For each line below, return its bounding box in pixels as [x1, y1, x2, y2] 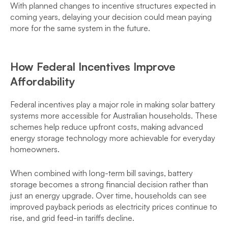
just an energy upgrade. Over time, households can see [10, 190, 207, 201]
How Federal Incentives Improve [10, 60, 175, 73]
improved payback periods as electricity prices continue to [10, 202, 217, 212]
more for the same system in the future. [10, 23, 150, 33]
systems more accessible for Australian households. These [10, 110, 217, 121]
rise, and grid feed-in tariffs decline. [10, 213, 134, 223]
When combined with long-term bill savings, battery [10, 168, 193, 178]
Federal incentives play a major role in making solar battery [10, 99, 215, 109]
